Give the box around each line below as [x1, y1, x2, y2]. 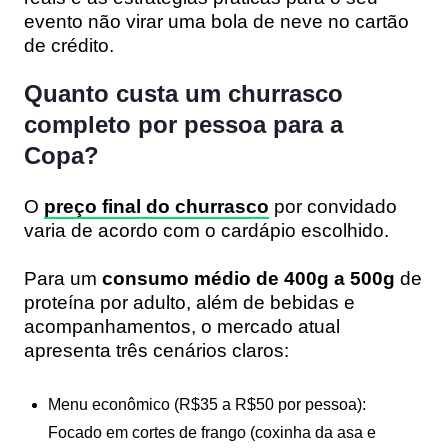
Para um [24, 267, 97, 289]
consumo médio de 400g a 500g [97, 267, 395, 289]
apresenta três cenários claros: [24, 339, 289, 361]
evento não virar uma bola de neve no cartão [24, 10, 409, 32]
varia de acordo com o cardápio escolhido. [24, 219, 389, 241]
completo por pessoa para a [24, 110, 343, 138]
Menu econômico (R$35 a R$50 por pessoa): [48, 395, 366, 413]
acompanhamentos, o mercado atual [24, 315, 340, 337]
